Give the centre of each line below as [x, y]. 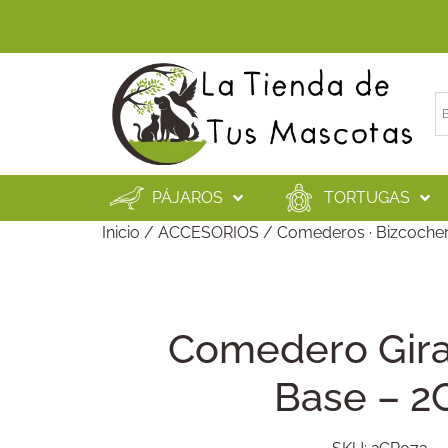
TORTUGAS [367, 198]
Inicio [121, 233]
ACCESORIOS [208, 233]
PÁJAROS [187, 198]
